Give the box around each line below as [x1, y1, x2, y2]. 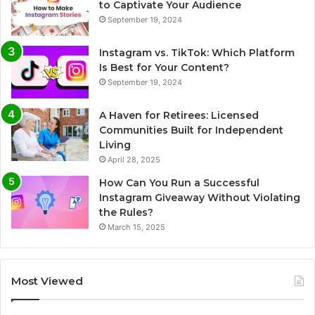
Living [99, 139, 131, 152]
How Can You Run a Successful [99, 176, 259, 190]
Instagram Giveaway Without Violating [99, 191, 300, 205]
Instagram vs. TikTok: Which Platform [99, 46, 295, 60]
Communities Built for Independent [99, 124, 283, 137]
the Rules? [99, 206, 153, 219]
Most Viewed [11, 274, 83, 288]
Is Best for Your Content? [99, 61, 229, 75]
